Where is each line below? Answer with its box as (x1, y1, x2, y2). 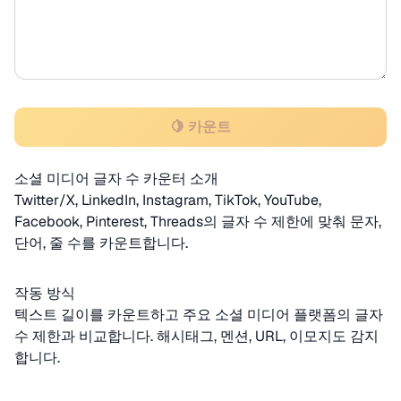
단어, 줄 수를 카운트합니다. (14, 234, 188, 252)
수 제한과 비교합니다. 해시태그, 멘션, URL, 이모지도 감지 (14, 327, 379, 346)
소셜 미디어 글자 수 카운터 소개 (14, 169, 218, 188)
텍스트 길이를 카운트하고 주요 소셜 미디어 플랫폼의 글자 (14, 305, 383, 324)
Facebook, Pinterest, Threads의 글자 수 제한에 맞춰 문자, (14, 212, 381, 231)
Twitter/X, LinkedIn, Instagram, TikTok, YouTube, (14, 191, 321, 209)
